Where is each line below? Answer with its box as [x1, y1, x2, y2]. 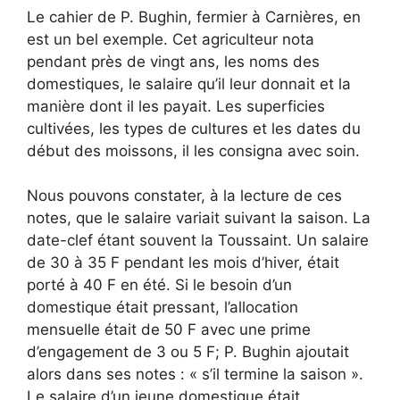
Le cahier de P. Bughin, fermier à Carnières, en [27, 7, 361, 26]
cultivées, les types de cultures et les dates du [27, 119, 361, 137]
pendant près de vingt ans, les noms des [27, 52, 320, 71]
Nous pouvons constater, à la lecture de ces [27, 186, 342, 204]
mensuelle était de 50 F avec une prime [27, 320, 311, 338]
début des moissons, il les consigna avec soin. [27, 141, 360, 160]
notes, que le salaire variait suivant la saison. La [27, 208, 371, 227]
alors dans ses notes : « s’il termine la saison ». [27, 364, 363, 383]
